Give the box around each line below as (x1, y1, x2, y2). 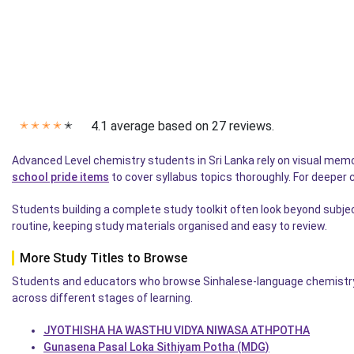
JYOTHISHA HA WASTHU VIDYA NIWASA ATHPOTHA (43, 324, 310, 337)
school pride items (12, 171, 109, 184)
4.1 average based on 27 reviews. (91, 119, 274, 134)
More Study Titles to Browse (20, 250, 187, 266)
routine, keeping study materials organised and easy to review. (12, 220, 327, 233)
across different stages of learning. (12, 292, 193, 305)
